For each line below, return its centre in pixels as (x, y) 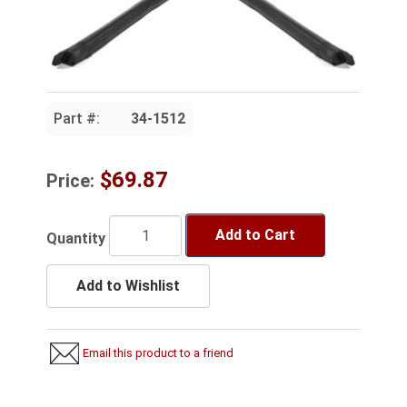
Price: (70, 181)
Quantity (76, 238)
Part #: (77, 119)
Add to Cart (255, 235)
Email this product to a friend (159, 353)
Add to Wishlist (128, 286)
